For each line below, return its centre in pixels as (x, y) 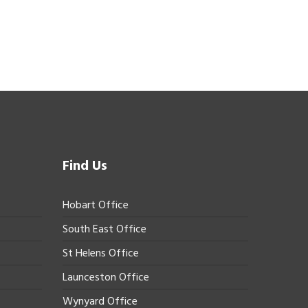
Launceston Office (106, 277)
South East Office (104, 229)
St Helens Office (101, 253)
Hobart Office (96, 205)
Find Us (85, 166)
